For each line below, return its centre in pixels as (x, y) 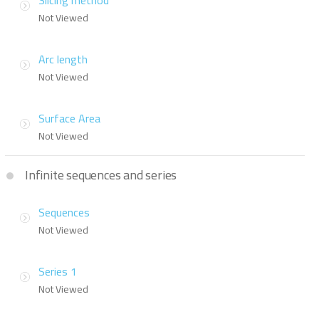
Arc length (63, 59)
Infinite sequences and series (101, 175)
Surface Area (69, 119)
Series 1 (58, 272)
